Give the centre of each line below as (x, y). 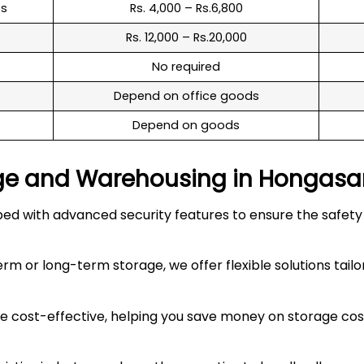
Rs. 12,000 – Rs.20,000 (186, 37)
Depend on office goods (186, 95)
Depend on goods (186, 125)
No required (186, 66)
